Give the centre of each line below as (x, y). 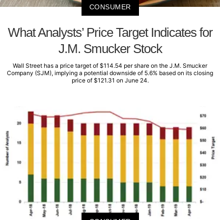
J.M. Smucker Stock (110, 49)
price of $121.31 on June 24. (110, 81)
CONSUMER (110, 7)
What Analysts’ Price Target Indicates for (110, 33)
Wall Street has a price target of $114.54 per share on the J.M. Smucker (110, 66)
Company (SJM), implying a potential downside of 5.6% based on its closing (110, 73)
